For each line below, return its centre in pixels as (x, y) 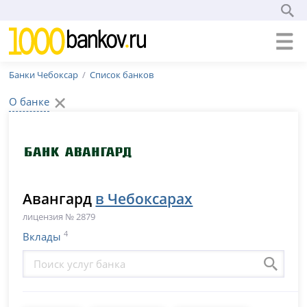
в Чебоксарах (144, 198)
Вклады (42, 237)
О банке (29, 101)
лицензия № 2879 (59, 217)
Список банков (122, 75)
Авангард (59, 198)
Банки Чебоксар (44, 75)
